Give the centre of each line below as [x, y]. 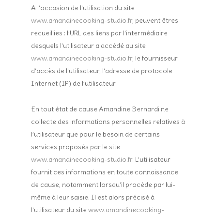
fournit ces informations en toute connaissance [105, 172]
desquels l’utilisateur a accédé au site [89, 46]
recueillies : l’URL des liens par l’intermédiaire [100, 33]
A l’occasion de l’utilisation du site [83, 8]
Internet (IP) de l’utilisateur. [74, 83]
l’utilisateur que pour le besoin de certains [96, 134]
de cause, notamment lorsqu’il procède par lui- [103, 185]
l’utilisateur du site [60, 210]
